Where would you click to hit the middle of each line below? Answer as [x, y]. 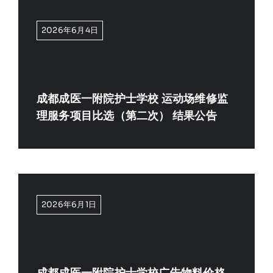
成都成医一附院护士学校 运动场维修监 [132, 99]
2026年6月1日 [69, 205]
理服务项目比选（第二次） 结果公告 [126, 116]
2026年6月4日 [70, 30]
